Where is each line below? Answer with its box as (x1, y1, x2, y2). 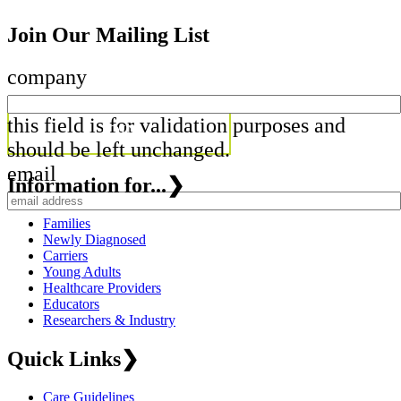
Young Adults (43, 263, 121, 279)
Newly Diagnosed (43, 231, 146, 247)
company (7, 64, 87, 89)
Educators (43, 295, 99, 311)
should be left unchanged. (7, 137, 230, 161)
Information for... (7, 173, 166, 197)
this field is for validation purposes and (7, 113, 346, 137)
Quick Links (7, 346, 121, 371)
